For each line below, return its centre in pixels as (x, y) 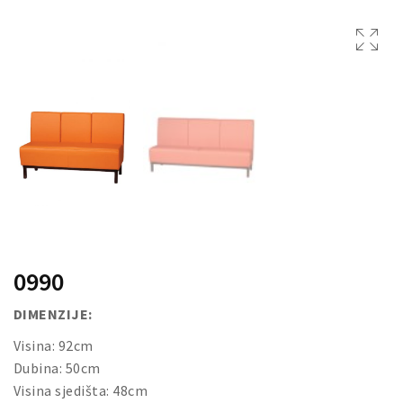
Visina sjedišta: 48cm (81, 390)
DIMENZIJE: (53, 314)
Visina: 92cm (54, 345)
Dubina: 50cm (57, 368)
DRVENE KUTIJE (68, 19)
